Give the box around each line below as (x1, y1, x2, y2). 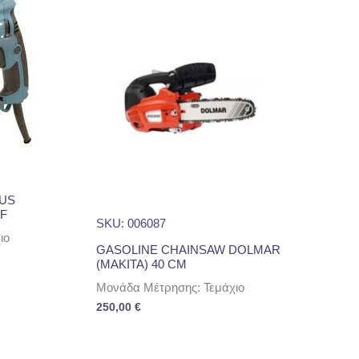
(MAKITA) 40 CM (96, 257, 188, 272)
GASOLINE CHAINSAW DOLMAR (96, 243, 281, 257)
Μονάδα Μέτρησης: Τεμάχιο (96, 280, 245, 294)
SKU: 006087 (96, 216, 167, 231)
